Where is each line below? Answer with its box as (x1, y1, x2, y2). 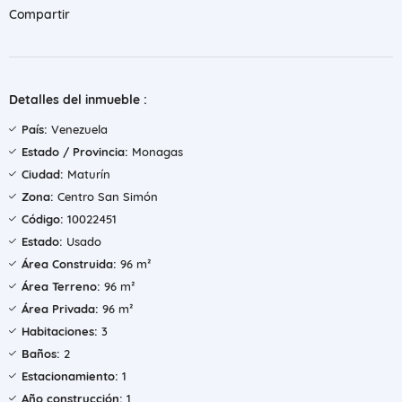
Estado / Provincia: (22, 144, 128, 159)
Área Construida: (22, 257, 117, 271)
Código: (22, 212, 64, 226)
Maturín (64, 167, 110, 181)
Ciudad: (22, 167, 64, 181)
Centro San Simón (54, 189, 158, 204)
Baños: (22, 346, 60, 361)
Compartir (9, 6, 70, 22)
